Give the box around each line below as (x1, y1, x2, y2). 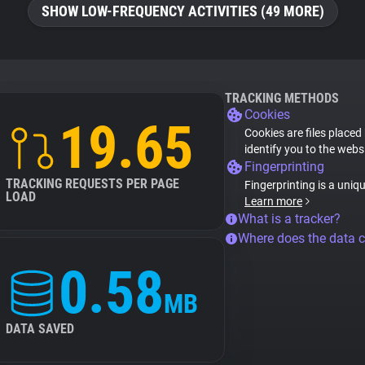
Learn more (244, 195, 302, 208)
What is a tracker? (238, 211, 341, 226)
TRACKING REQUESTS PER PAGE (6, 176, 179, 191)
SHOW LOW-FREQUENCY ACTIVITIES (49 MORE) (41, 2, 324, 20)
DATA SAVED (6, 321, 74, 336)
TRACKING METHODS (225, 90, 339, 106)
